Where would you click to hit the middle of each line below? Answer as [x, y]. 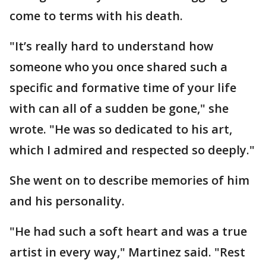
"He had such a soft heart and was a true [128, 231]
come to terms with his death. [96, 16]
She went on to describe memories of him [129, 180]
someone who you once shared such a [118, 67]
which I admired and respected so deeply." [132, 150]
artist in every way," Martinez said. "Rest [127, 252]
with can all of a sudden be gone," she [119, 108]
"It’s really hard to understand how [111, 46]
